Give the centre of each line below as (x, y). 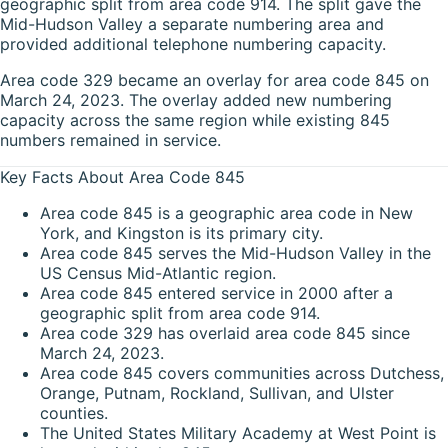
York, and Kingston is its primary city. (181, 232)
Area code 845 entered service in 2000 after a (216, 292)
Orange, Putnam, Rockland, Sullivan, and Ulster (217, 392)
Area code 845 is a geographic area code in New (226, 212)
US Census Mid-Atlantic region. (158, 272)
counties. (74, 412)
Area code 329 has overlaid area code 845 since (225, 332)
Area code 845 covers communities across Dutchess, (242, 372)
